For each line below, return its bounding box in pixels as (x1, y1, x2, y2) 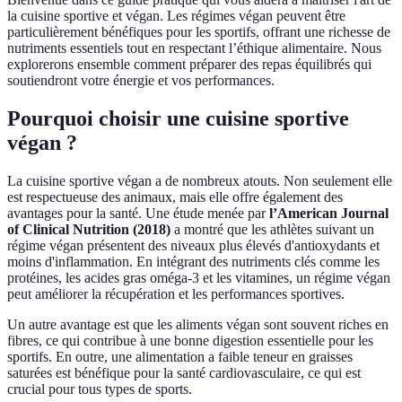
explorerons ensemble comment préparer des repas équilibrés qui (7, 57, 371, 73)
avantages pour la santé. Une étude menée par (7, 205, 269, 222)
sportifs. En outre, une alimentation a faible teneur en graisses (7, 349, 353, 365)
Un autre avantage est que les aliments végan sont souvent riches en (7, 317, 389, 333)
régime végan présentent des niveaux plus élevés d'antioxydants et (7, 238, 380, 254)
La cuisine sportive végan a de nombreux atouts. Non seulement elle (7, 173, 392, 189)
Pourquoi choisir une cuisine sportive (7, 107, 349, 131)
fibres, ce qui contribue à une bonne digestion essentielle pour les (7, 333, 373, 349)
